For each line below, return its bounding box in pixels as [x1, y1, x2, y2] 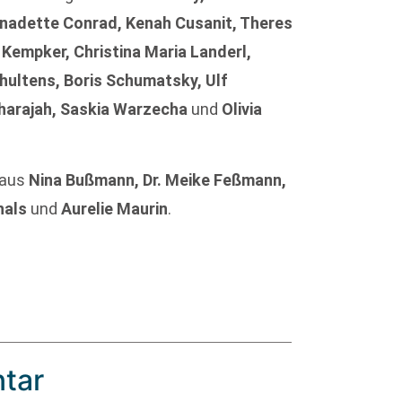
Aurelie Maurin [61, 198, 169, 218]
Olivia [222, 100, 263, 119]
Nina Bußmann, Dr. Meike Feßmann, [29, 170, 287, 189]
